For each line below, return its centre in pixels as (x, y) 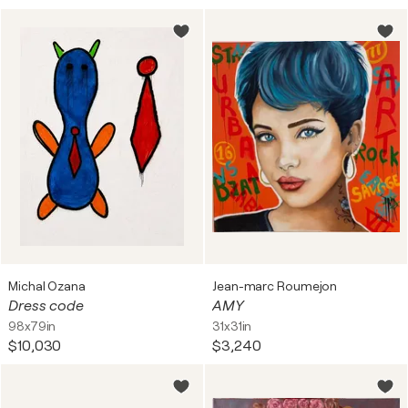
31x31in (232, 326)
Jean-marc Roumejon (275, 286)
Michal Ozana (47, 286)
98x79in (32, 326)
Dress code (46, 306)
